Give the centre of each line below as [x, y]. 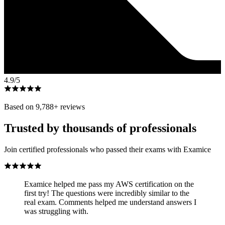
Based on [20, 107]
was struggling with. [56, 211]
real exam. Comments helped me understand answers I [110, 202]
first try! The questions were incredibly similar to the [107, 193]
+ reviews [69, 107]
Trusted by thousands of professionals [100, 128]
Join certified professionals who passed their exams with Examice [107, 149]
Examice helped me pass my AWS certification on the [109, 184]
